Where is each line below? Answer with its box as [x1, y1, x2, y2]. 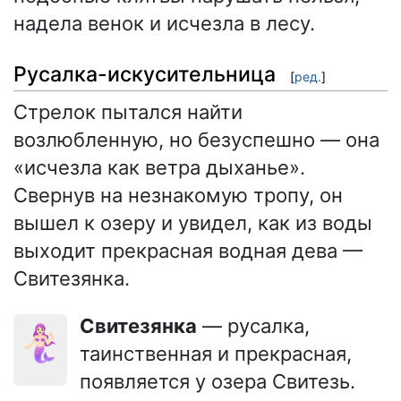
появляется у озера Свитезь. [80, 369, 355, 393]
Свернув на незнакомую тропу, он [13, 183, 343, 207]
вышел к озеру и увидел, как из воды [13, 210, 372, 235]
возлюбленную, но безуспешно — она [13, 127, 380, 151]
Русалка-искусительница [13, 61, 276, 87]
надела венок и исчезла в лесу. [13, 12, 315, 36]
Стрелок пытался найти [13, 99, 243, 124]
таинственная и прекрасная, [80, 341, 352, 365]
